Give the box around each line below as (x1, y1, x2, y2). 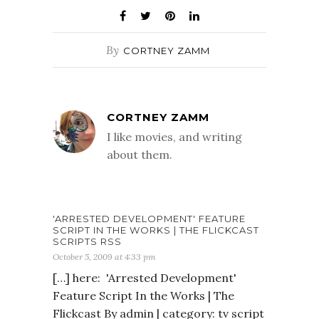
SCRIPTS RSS (53, 235, 122, 247)
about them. (107, 147, 172, 162)
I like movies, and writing (107, 129, 242, 144)
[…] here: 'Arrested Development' (53, 270, 236, 285)
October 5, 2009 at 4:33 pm (53, 251, 156, 262)
